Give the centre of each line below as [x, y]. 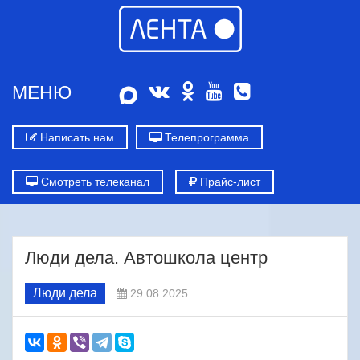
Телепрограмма [205, 137]
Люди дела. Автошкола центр [146, 258]
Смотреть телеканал [94, 182]
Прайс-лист [229, 182]
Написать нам [76, 137]
